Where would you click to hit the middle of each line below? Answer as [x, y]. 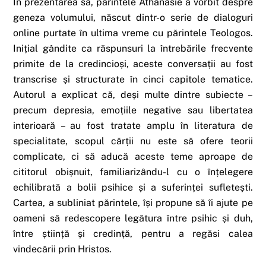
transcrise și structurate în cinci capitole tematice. [133, 79]
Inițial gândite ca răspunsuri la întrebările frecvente [133, 48]
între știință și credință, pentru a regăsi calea [133, 233]
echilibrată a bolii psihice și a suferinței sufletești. [133, 187]
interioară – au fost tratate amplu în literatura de [133, 125]
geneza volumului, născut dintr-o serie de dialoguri [133, 17]
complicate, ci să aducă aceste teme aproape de [133, 156]
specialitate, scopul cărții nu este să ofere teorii [133, 141]
